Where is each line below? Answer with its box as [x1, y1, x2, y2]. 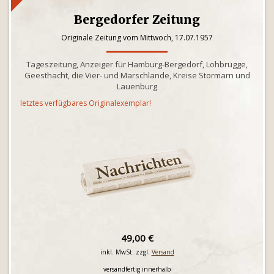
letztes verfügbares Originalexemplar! [20, 98, 151, 108]
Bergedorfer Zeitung [74, 12, 200, 27]
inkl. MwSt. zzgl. [100, 248, 152, 256]
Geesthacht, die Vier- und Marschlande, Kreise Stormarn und [24, 70, 250, 81]
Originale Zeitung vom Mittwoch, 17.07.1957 [61, 32, 213, 43]
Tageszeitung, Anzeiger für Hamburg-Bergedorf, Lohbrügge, [26, 59, 248, 70]
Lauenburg [117, 81, 157, 92]
